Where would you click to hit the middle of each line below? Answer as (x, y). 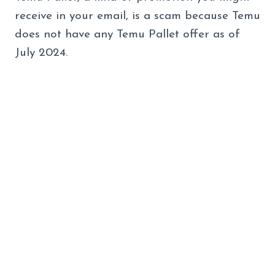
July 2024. (43, 53)
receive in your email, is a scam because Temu (137, 16)
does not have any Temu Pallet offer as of (127, 34)
